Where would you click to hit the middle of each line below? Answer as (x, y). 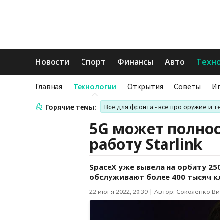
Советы (187, 86)
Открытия (145, 86)
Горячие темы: (71, 107)
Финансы (135, 62)
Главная (49, 86)
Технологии (95, 86)
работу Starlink (146, 144)
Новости (52, 62)
